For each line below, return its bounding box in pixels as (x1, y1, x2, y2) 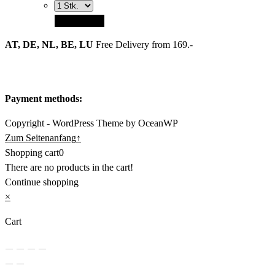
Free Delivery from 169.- (93, 39, 193, 50)
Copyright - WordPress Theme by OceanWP (5, 118, 178, 129)
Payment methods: (5, 93, 85, 104)
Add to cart (58, 17, 101, 26)
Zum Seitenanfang (5, 133, 76, 144)
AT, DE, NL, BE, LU (5, 39, 93, 50)
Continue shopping (5, 177, 79, 188)
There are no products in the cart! (5, 162, 133, 173)
